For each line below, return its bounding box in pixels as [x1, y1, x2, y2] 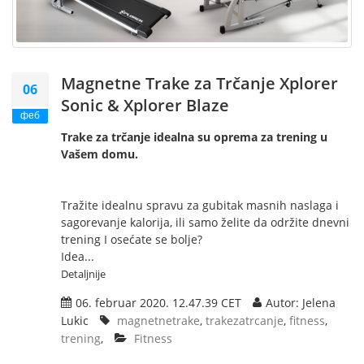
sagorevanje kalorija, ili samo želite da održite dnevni [61, 214, 349, 231]
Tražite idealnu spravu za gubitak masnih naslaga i [61, 197, 339, 214]
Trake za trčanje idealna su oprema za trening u [61, 129, 327, 145]
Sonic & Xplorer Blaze [61, 94, 229, 117]
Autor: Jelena [266, 295, 336, 311]
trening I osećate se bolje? [61, 232, 202, 248]
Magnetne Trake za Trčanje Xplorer [61, 72, 338, 95]
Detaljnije [61, 266, 106, 282]
